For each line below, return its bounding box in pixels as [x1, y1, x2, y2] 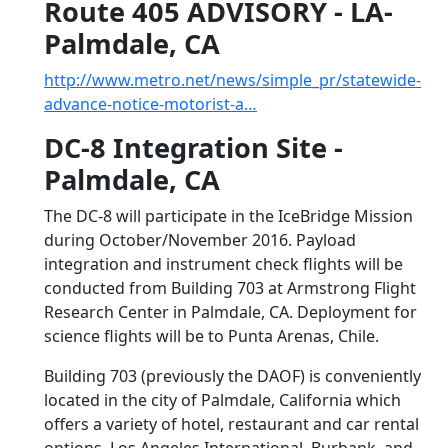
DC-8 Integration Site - [44, 129, 343, 166]
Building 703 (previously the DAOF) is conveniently [44, 365, 421, 387]
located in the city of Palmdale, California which [44, 389, 401, 411]
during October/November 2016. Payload [44, 229, 356, 251]
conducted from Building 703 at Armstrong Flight [44, 277, 416, 299]
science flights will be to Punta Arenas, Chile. [44, 325, 379, 347]
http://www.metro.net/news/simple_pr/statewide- [44, 69, 421, 91]
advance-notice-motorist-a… [44, 93, 257, 115]
